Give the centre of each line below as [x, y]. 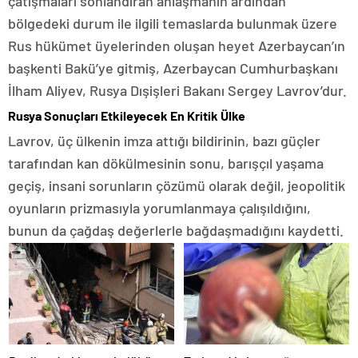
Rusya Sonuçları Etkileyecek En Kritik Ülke [127, 115]
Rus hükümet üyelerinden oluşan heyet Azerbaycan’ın [177, 45]
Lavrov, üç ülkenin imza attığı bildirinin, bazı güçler [164, 140]
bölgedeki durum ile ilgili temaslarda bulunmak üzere [173, 23]
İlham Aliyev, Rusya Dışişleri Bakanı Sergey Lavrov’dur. [177, 90]
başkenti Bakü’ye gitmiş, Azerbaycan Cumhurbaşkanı [173, 68]
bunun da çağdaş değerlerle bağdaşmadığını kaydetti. [176, 230]
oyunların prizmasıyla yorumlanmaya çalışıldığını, [159, 207]
